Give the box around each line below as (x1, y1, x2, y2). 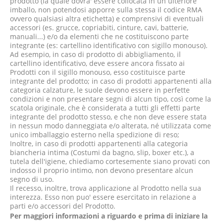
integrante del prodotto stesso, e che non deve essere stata (10, 112, 207, 121)
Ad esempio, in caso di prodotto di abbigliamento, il (10, 50, 181, 59)
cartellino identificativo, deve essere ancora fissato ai (10, 58, 185, 68)
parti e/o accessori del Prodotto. (10, 201, 115, 211)
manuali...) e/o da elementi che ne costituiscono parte (10, 32, 189, 41)
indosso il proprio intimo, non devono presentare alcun (10, 166, 193, 175)
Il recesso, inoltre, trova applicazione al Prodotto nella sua (10, 183, 201, 193)
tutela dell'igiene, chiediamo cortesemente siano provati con (10, 157, 210, 166)
